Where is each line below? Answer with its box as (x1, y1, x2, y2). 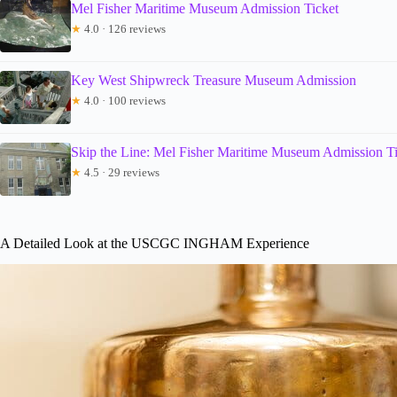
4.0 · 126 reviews (82, 21, 166, 35)
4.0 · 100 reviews (82, 93, 166, 107)
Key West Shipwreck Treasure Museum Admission (71, 72, 356, 88)
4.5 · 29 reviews (82, 165, 160, 179)
